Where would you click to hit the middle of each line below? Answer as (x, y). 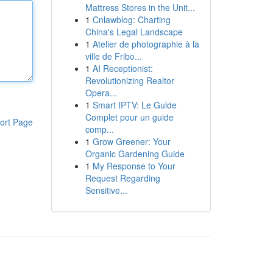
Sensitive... (106, 190)
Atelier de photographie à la (146, 44)
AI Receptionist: (122, 68)
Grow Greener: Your (131, 141)
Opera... (101, 93)
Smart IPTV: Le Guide (134, 105)
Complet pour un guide (129, 117)
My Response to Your (134, 166)
